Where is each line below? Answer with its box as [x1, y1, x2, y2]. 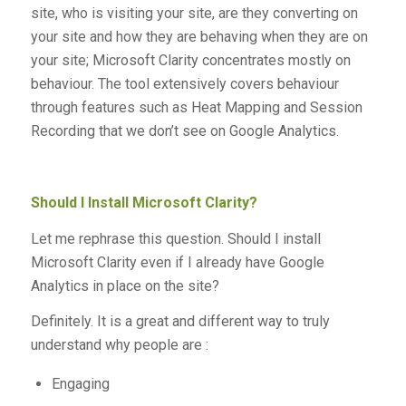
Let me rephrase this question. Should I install [30, 229, 321, 247]
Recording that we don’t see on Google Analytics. [30, 122, 339, 140]
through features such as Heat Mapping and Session [30, 99, 362, 117]
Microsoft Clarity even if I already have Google [30, 253, 324, 271]
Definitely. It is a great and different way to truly [30, 313, 330, 331]
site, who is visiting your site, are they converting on [30, 5, 358, 23]
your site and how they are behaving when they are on [30, 28, 368, 46]
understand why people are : [30, 336, 208, 354]
